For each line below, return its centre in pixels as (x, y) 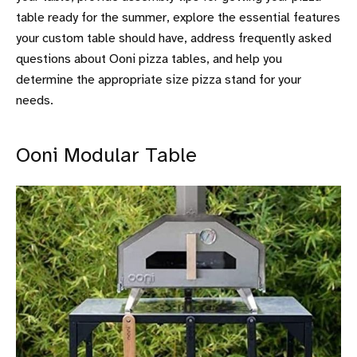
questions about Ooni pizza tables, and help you (149, 59)
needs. (35, 100)
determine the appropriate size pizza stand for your (159, 80)
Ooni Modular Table (106, 156)
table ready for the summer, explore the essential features (178, 18)
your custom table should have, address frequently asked (174, 38)
